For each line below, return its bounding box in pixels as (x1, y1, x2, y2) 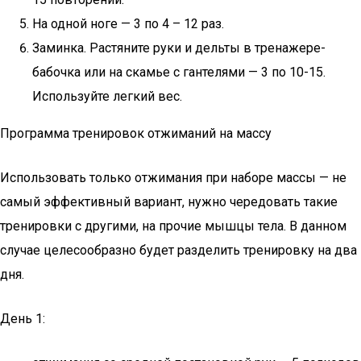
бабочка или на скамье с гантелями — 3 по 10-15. (32, 64, 326, 80)
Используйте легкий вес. (32, 89, 182, 104)
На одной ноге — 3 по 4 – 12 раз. (32, 16, 224, 31)
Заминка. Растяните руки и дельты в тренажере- (32, 40, 326, 56)
